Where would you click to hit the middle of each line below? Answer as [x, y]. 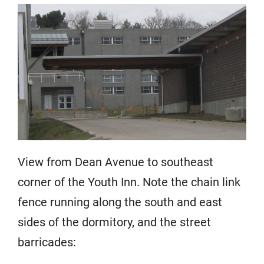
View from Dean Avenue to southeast [115, 162]
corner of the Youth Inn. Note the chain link [129, 182]
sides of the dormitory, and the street [114, 222]
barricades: [47, 242]
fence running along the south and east [120, 202]
